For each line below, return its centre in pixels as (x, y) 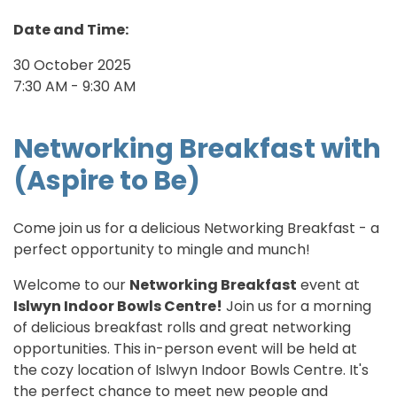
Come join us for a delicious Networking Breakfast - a (196, 228)
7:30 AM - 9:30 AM (74, 86)
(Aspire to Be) (107, 180)
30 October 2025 (72, 65)
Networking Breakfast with (197, 148)
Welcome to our (71, 284)
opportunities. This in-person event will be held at (185, 348)
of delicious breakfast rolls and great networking (182, 327)
